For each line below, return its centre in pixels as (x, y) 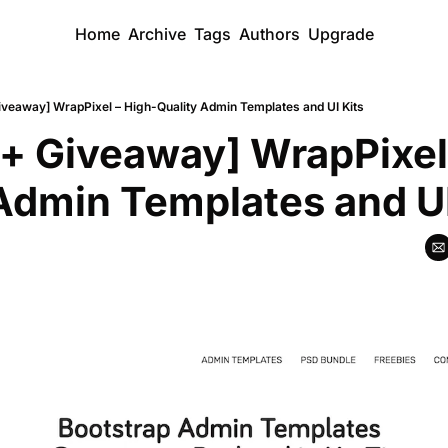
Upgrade (340, 34)
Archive (156, 34)
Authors (269, 34)
